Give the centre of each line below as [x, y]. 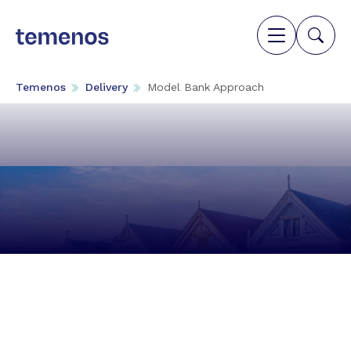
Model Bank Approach [206, 87]
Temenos [41, 87]
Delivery [107, 87]
